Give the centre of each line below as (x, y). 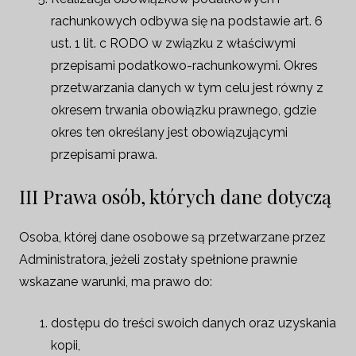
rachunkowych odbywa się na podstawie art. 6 (187, 21)
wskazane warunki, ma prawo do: (116, 282)
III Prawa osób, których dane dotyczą (175, 196)
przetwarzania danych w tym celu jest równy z (187, 88)
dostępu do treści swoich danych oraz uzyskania (193, 323)
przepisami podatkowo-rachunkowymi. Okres (184, 66)
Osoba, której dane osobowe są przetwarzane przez (172, 237)
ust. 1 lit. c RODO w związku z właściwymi (173, 43)
